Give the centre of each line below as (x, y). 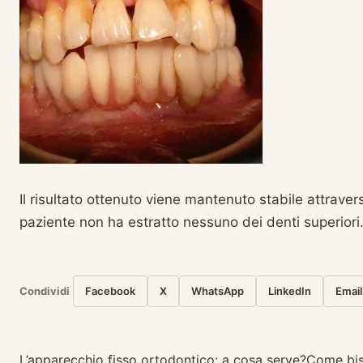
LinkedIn (290, 291)
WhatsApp (218, 291)
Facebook (110, 291)
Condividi (45, 291)
